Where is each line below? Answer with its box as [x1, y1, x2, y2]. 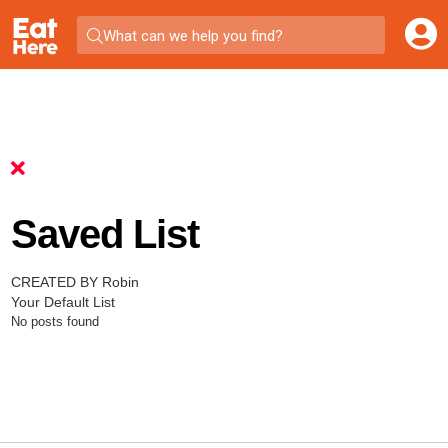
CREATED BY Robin [10, 274, 139, 290]
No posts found [10, 314, 99, 329]
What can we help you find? [102, 26, 283, 45]
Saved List [10, 212, 199, 256]
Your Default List [10, 294, 115, 310]
